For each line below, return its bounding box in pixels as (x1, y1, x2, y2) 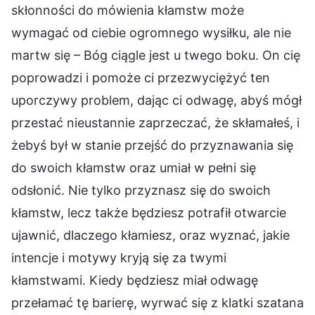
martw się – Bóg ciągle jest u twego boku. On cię (11, 47, 300, 63)
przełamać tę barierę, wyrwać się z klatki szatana (11, 295, 304, 310)
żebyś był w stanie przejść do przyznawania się (11, 137, 293, 153)
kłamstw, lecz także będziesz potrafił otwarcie (11, 205, 286, 220)
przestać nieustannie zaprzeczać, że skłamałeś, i (11, 115, 300, 130)
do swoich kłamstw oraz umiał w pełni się (11, 160, 256, 175)
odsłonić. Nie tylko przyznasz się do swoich (11, 182, 271, 198)
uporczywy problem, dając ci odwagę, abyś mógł (11, 92, 302, 108)
